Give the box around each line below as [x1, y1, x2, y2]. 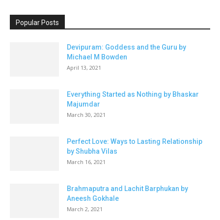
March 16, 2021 [67, 158, 106, 166]
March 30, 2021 [67, 111, 106, 119]
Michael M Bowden [67, 53, 127, 61]
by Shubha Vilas [67, 147, 117, 156]
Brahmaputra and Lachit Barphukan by [67, 185, 188, 193]
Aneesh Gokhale [67, 194, 119, 203]
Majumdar [67, 100, 100, 109]
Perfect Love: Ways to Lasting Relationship [67, 137, 202, 146]
